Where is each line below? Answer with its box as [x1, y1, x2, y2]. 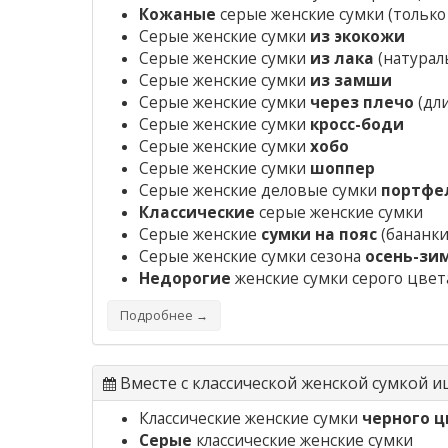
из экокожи [310, 26, 405, 48]
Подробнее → [120, 307, 208, 325]
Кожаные [139, 4, 216, 26]
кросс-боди [310, 114, 404, 136]
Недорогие [139, 268, 231, 290]
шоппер [310, 158, 375, 180]
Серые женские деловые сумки [139, 180, 381, 202]
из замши [310, 70, 392, 92]
